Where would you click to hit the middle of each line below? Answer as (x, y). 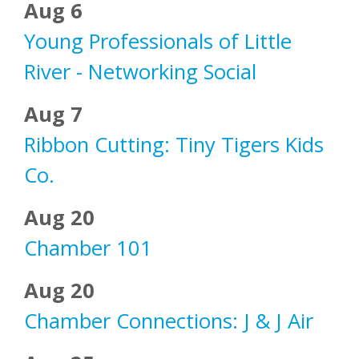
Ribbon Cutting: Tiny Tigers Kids (174, 145)
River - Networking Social (140, 72)
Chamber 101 (88, 248)
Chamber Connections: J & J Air (169, 321)
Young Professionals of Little (158, 42)
